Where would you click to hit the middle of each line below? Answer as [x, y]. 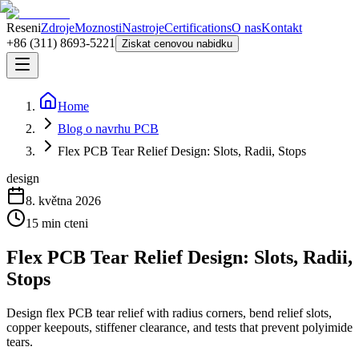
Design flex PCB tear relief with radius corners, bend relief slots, [169, 313]
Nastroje [143, 28]
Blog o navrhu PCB [108, 129]
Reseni [24, 28]
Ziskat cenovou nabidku [177, 44]
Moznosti [98, 28]
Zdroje [58, 28]
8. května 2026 [63, 201]
